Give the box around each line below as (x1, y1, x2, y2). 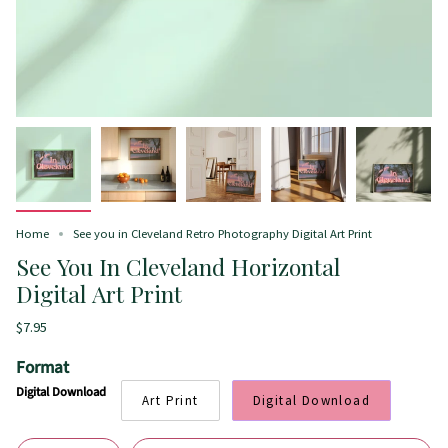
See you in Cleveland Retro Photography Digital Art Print (73, 226, 372, 241)
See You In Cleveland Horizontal (16, 250, 340, 282)
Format (16, 354, 69, 380)
